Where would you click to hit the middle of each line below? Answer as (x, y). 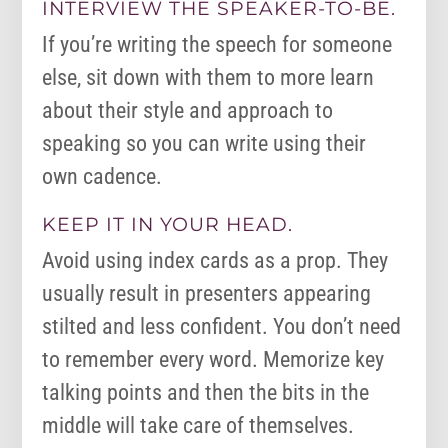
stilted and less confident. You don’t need (222, 327)
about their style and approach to (188, 111)
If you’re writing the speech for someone (217, 45)
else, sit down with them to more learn (208, 78)
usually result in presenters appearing (207, 294)
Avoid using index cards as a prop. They (215, 261)
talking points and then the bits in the (206, 393)
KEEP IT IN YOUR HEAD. (168, 225)
